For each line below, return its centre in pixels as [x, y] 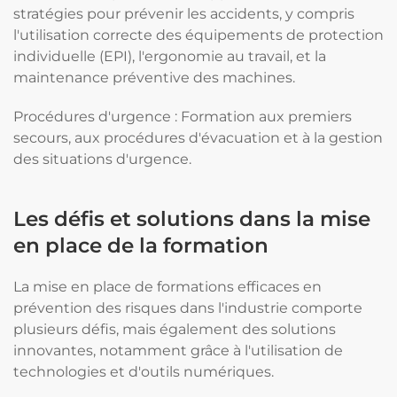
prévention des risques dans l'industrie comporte [188, 308]
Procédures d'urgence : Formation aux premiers [183, 117]
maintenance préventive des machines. [154, 78]
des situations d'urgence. [102, 159]
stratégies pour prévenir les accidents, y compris [184, 14]
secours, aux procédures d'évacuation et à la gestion [198, 138]
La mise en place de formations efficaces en [167, 287]
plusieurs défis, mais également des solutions [175, 329]
